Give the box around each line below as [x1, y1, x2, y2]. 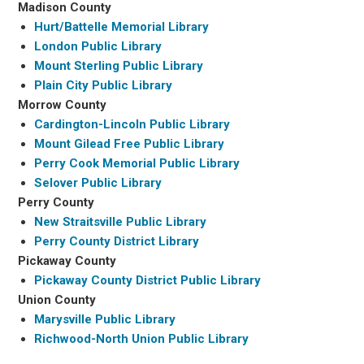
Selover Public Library [34, 175, 162, 190]
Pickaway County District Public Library [34, 272, 262, 288]
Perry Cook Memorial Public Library [34, 155, 240, 171]
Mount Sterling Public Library [34, 58, 204, 73]
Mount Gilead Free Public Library [34, 136, 225, 151]
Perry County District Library [34, 233, 200, 249]
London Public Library [34, 38, 162, 54]
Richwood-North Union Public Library [34, 331, 249, 346]
